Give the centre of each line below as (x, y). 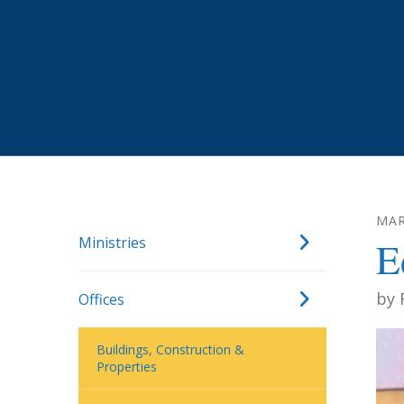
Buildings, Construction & (170, 349)
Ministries (112, 243)
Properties (127, 367)
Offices (101, 299)
